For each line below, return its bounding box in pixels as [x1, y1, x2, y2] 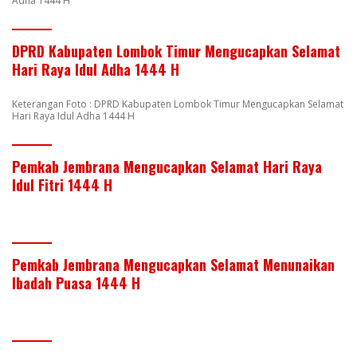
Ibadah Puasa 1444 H [12, 272, 140, 293]
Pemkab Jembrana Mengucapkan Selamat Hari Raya [12, 155, 322, 177]
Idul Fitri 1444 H [12, 174, 112, 195]
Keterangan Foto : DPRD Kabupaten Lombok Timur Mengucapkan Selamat [12, 96, 343, 111]
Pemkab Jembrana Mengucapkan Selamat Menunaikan [12, 253, 335, 275]
